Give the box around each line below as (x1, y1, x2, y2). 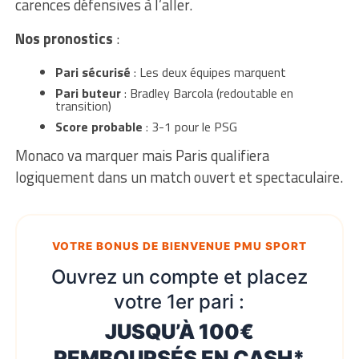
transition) (54, 95, 111, 115)
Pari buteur (54, 83, 121, 103)
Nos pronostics (14, 26, 113, 50)
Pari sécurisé (54, 62, 131, 82)
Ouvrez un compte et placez (50, 264, 308, 288)
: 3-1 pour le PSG (142, 116, 237, 136)
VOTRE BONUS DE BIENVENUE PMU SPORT (51, 239, 307, 252)
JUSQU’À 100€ (104, 318, 254, 344)
